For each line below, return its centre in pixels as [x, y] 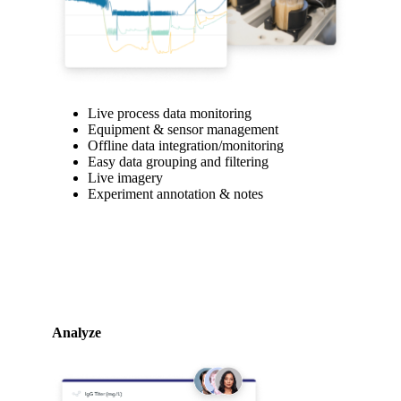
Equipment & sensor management [183, 130]
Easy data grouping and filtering [178, 162]
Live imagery [125, 178]
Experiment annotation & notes [175, 194]
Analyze [77, 333]
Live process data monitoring [170, 114]
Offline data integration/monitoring [186, 146]
